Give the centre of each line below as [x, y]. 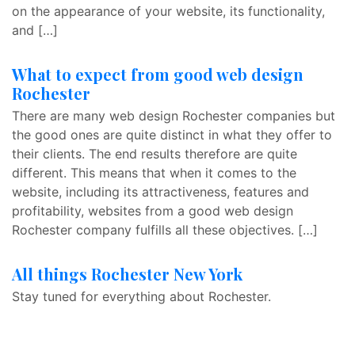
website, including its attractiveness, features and [160, 192]
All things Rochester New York [127, 274]
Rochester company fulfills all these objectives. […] [165, 230]
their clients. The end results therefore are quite [155, 154]
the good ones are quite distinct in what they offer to [172, 135]
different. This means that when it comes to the [154, 173]
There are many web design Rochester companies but [174, 116]
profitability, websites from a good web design [153, 211]
